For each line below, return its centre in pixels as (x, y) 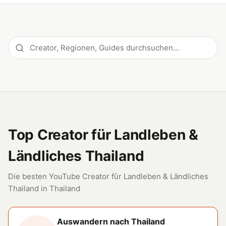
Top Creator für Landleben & (103, 135)
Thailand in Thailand (44, 188)
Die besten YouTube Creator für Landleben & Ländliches (108, 176)
